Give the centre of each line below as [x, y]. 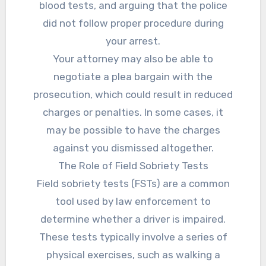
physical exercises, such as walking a [133, 255]
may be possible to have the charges [133, 130]
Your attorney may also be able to [133, 59]
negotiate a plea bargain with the [133, 77]
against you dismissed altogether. [133, 148]
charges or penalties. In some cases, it [133, 113]
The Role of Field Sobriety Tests [133, 166]
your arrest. [133, 41]
